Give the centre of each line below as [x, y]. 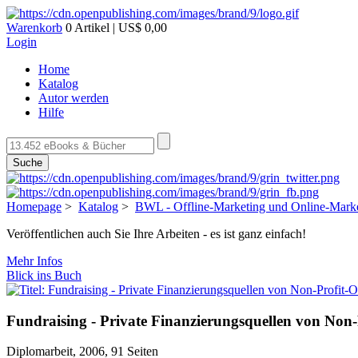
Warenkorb [34, 28]
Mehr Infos [34, 261]
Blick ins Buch [44, 275]
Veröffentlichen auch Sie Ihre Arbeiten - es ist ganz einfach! [156, 234]
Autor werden [74, 98]
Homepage [34, 207]
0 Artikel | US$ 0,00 [115, 28]
